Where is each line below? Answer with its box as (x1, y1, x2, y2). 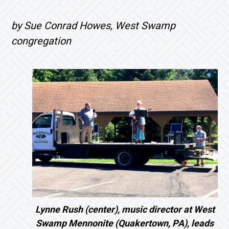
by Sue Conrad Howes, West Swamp (11, 19, 176, 32)
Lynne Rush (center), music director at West (35, 204, 215, 215)
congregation (11, 35, 72, 47)
